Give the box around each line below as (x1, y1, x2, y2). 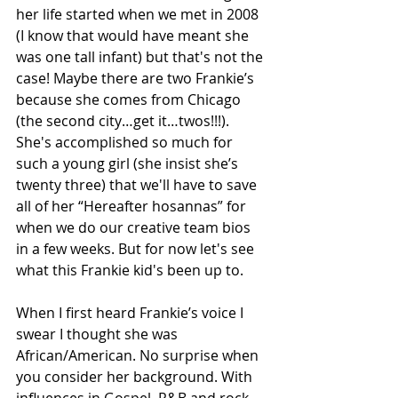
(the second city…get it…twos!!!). (16, 110, 233, 131)
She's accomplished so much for (16, 131, 236, 152)
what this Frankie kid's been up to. (16, 259, 247, 280)
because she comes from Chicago (16, 89, 244, 109)
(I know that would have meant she (16, 25, 252, 45)
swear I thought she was (16, 323, 181, 344)
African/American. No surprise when (16, 345, 262, 365)
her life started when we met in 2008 (16, 4, 262, 24)
